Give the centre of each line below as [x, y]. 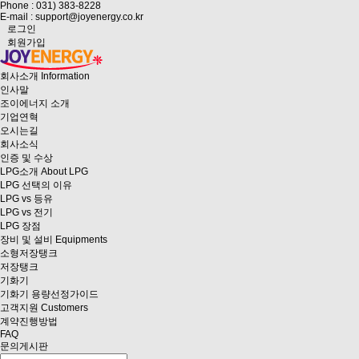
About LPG [65, 171]
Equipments [81, 240]
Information [65, 76]
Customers [65, 308]
